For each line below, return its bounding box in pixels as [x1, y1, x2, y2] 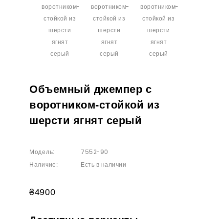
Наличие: [29, 161, 58, 168]
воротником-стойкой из [29, 99, 160, 111]
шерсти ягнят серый [29, 114, 142, 127]
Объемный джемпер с [29, 83, 152, 95]
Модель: [29, 149, 55, 155]
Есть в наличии [79, 160, 127, 169]
